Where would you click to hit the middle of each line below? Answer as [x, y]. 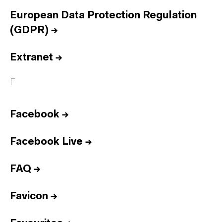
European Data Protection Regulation [103, 16]
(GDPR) [29, 30]
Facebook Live [46, 142]
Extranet [31, 58]
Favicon [29, 196]
